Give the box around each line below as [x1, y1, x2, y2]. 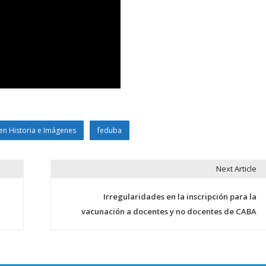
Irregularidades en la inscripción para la [103, 191, 256, 202]
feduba [97, 125, 122, 135]
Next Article [216, 163, 256, 174]
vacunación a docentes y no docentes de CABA [81, 205, 256, 217]
